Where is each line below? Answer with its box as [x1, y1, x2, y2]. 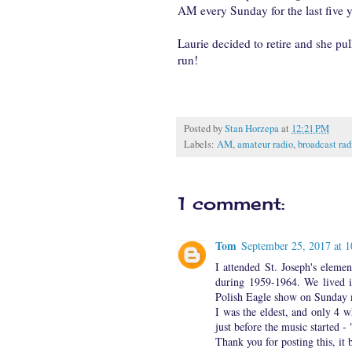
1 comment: [178, 192, 284, 214]
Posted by [184, 122, 225, 136]
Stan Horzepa [225, 122, 279, 136]
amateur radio [237, 137, 293, 152]
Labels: [184, 137, 217, 152]
